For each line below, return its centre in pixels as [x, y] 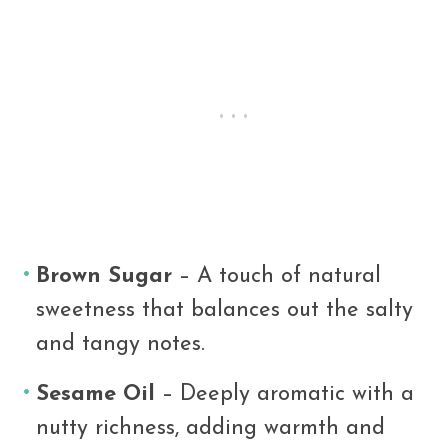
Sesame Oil [95, 395]
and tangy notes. [120, 345]
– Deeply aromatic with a [284, 395]
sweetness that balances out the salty [224, 311]
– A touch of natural [276, 277]
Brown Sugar [104, 277]
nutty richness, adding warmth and [210, 429]
